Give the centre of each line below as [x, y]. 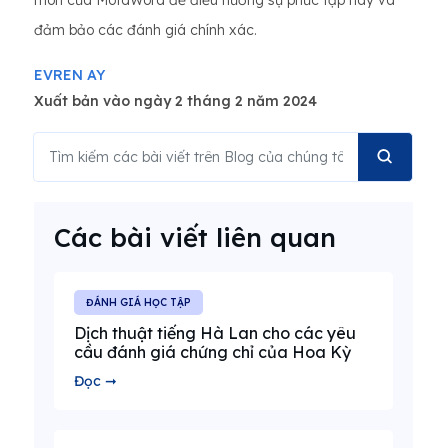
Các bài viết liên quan [195, 236]
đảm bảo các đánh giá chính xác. [145, 29]
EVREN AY [69, 74]
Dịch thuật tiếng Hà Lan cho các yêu [215, 332]
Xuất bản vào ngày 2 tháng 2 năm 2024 [175, 100]
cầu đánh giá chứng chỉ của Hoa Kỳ [212, 351]
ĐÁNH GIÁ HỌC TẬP [138, 302]
